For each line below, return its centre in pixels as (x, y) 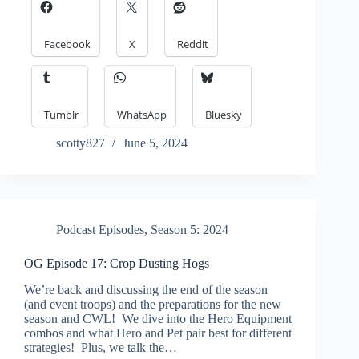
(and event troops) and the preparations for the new (153, 304)
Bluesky (224, 115)
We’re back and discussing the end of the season (146, 289)
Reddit (193, 44)
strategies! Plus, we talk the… (101, 347)
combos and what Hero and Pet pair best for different (158, 333)
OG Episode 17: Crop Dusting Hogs (117, 264)
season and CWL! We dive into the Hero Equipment (158, 318)
